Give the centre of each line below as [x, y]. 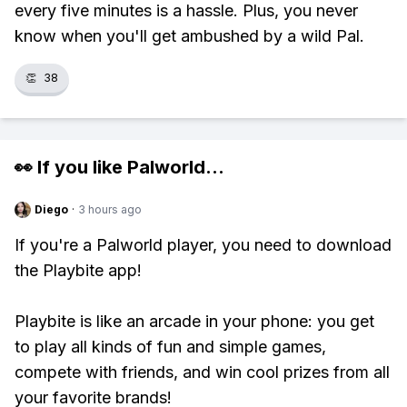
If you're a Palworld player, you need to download [203, 245]
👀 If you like [71, 167]
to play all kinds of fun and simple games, [170, 347]
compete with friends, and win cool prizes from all [202, 372]
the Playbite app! [78, 270]
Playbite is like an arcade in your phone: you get [194, 321]
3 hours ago [110, 209]
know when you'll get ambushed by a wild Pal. [189, 36]
